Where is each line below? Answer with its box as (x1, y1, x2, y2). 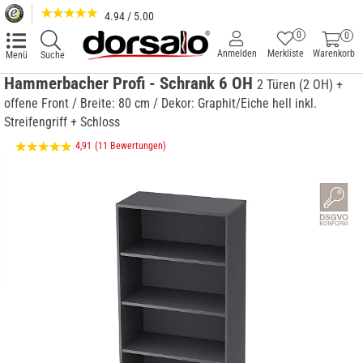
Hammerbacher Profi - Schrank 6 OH (4, 74, 257, 93)
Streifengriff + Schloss (4, 114, 120, 130)
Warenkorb (312, 48, 355, 59)
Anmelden (216, 48, 257, 59)
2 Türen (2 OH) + (257, 77, 343, 92)
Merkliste (267, 48, 304, 59)
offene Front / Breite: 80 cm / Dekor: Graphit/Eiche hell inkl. (4, 96, 317, 111)
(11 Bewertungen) (95, 140, 166, 152)
